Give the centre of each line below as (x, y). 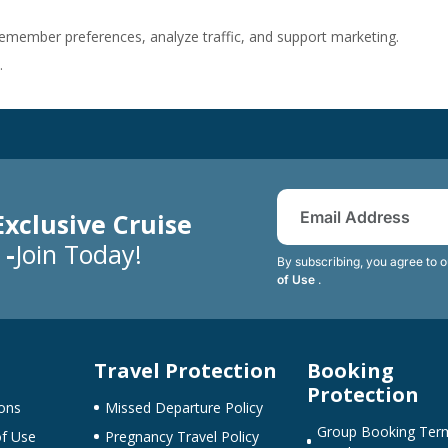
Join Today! (78, 253)
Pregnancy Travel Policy (181, 436)
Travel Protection (185, 370)
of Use (297, 279)
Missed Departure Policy (183, 407)
